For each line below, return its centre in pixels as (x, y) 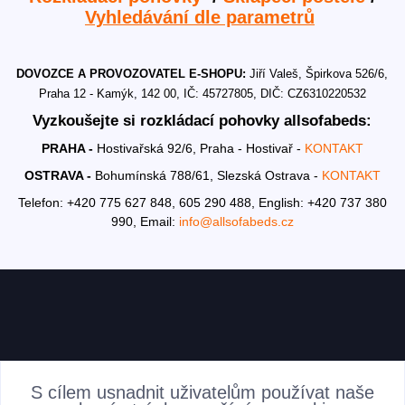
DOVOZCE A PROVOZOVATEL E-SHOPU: (133, 74)
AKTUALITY (136, 378)
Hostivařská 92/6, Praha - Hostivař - (200, 149)
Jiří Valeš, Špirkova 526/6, (319, 74)
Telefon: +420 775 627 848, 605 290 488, (136, 202)
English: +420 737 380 (320, 202)
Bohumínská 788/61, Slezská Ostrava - (208, 175)
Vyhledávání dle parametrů (199, 18)
